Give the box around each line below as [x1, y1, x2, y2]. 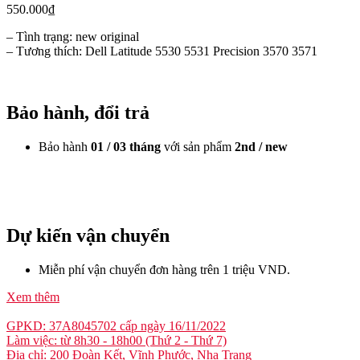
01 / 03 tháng [91, 140, 164, 153]
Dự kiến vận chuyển [6, 224, 170, 246]
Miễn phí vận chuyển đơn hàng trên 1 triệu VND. [39, 262, 290, 276]
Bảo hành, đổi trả [6, 102, 149, 124]
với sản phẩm [164, 140, 235, 153]
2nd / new [235, 140, 288, 153]
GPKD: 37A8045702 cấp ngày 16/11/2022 [6, 318, 226, 333]
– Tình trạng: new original [6, 30, 139, 44]
